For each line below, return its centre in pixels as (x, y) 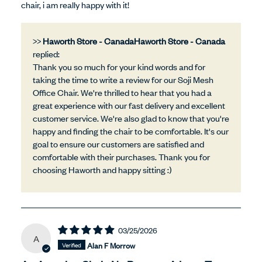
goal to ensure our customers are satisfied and (118, 143)
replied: (46, 53)
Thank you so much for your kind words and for (119, 66)
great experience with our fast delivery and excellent (129, 105)
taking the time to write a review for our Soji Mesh (123, 79)
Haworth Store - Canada (180, 40)
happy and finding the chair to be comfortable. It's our (131, 130)
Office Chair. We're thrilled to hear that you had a (122, 92)
